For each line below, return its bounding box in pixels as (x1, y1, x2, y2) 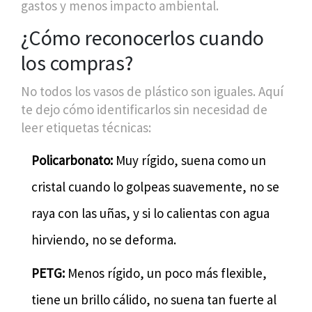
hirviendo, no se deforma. (31, 231, 176, 248)
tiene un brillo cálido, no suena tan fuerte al (31, 290, 276, 308)
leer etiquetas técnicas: (21, 118, 151, 136)
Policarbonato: (31, 151, 113, 169)
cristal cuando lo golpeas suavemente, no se (31, 178, 279, 195)
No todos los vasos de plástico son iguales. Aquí (21, 82, 283, 100)
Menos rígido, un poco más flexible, (65, 264, 267, 281)
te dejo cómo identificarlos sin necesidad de (21, 100, 267, 118)
